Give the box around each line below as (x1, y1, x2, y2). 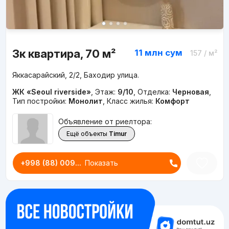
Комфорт (155, 97, 190, 106)
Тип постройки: (12, 97, 68, 106)
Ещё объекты (66, 129, 107, 138)
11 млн (134, 48, 163, 58)
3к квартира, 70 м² (12, 47, 116, 61)
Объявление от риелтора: (58, 117, 152, 126)
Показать (84, 158, 118, 168)
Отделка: (137, 87, 172, 97)
